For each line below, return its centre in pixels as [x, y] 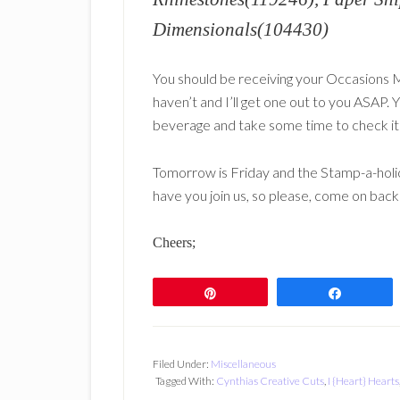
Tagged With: [186, 381]
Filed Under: [182, 364]
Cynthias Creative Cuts [270, 381]
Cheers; [174, 242]
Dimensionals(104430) [241, 29]
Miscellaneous [243, 364]
